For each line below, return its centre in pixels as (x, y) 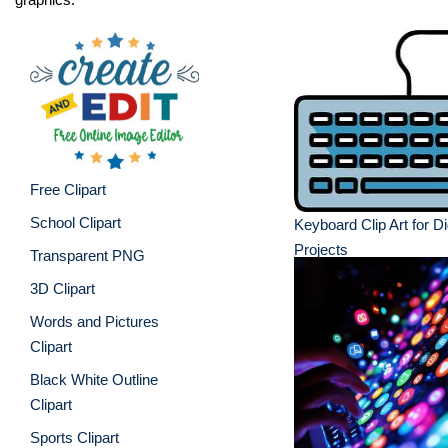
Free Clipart (68, 189)
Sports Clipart (74, 437)
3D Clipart (62, 288)
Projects (321, 249)
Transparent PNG (87, 255)
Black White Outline (94, 379)
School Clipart (75, 222)
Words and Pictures (94, 321)
